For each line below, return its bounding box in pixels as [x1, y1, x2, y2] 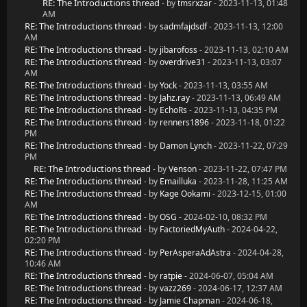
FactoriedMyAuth [160, 223, 225, 235]
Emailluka [160, 175, 197, 187]
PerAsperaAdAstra [160, 247, 231, 258]
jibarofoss [160, 44, 197, 56]
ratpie [160, 270, 182, 282]
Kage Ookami [160, 188, 210, 199]
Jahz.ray [160, 92, 190, 103]
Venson [169, 163, 197, 175]
